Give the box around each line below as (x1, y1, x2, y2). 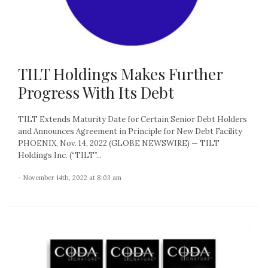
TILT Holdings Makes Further (18, 63, 223, 84)
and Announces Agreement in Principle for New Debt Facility (18, 126, 242, 136)
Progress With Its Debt (18, 81, 174, 103)
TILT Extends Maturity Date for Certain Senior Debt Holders (18, 114, 247, 124)
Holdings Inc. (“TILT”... (18, 150, 102, 160)
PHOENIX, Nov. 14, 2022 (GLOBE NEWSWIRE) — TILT (18, 138, 220, 148)
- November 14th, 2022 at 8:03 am (18, 173, 121, 182)
